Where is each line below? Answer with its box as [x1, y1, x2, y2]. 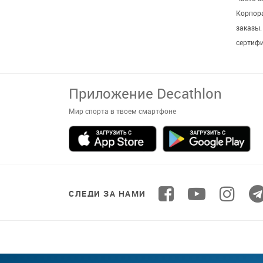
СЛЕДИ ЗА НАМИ [69, 188, 146, 200]
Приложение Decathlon [69, 83, 222, 103]
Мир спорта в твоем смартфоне [69, 106, 176, 116]
